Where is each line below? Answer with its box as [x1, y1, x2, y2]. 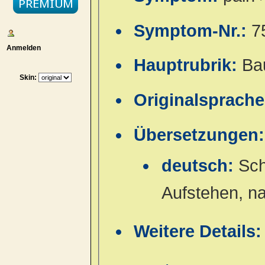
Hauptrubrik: [134, 56, 243, 75]
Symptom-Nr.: [134, 21, 252, 40]
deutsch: [161, 156, 238, 176]
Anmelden [2, 43, 41, 52]
